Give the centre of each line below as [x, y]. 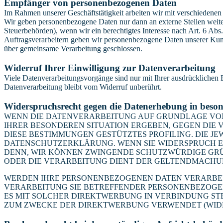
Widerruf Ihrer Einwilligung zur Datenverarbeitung [110, 68]
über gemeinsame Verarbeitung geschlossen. [73, 49]
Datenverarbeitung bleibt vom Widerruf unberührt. [83, 87]
